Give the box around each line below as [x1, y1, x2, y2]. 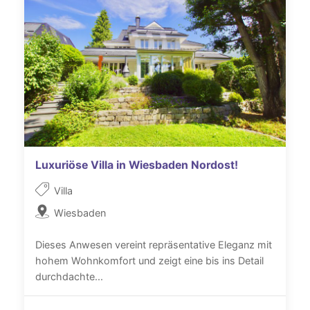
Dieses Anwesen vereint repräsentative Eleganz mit [35, 239, 272, 251]
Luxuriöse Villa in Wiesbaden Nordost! [35, 158, 238, 172]
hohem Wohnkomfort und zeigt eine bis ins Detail [35, 255, 264, 267]
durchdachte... [35, 271, 103, 283]
